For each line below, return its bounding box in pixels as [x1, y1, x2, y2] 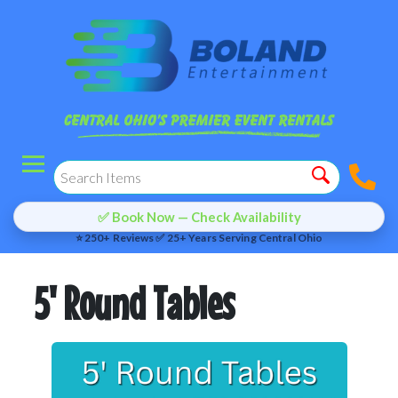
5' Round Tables [35, 277, 235, 330]
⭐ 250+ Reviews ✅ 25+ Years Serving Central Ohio [75, 231, 323, 244]
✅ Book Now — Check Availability [97, 209, 301, 225]
